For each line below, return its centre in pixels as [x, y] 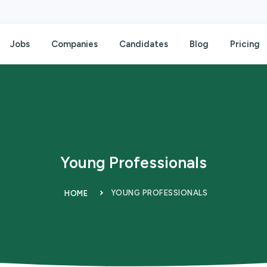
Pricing [245, 44]
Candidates [144, 44]
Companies [74, 44]
